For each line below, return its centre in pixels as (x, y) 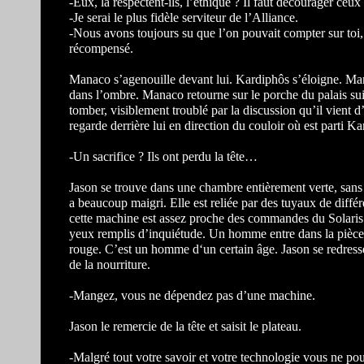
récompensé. (101, 48)
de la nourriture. (110, 264)
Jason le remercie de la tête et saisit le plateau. (185, 326)
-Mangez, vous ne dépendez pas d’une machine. (192, 295)
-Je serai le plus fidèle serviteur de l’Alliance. (184, 17)
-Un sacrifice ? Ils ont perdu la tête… (163, 156)
